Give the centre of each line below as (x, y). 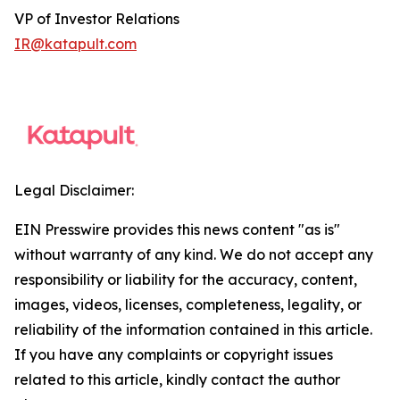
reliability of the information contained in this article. (193, 329)
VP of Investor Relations (97, 19)
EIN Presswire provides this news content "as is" (177, 229)
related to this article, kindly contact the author (177, 379)
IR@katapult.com (75, 44)
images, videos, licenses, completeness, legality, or (188, 304)
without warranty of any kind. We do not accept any (194, 254)
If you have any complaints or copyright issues (174, 354)
